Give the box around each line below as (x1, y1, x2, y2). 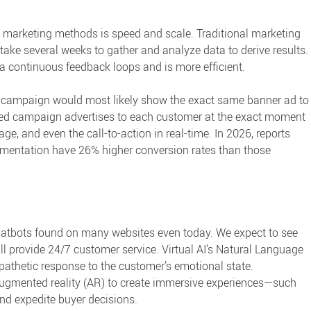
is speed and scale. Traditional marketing (98, 26, 301, 42)
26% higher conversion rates (78, 142, 216, 158)
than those (216, 142, 271, 158)
